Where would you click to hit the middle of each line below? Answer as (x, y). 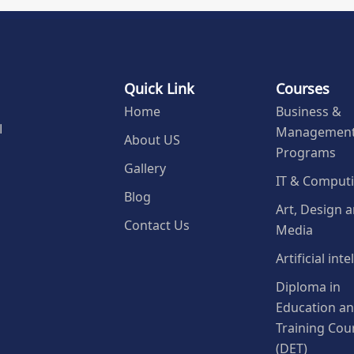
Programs (306, 151)
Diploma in (309, 286)
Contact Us (157, 224)
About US (153, 139)
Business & (309, 110)
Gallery (145, 167)
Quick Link (160, 87)
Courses (303, 87)
